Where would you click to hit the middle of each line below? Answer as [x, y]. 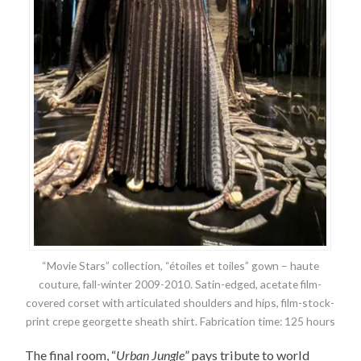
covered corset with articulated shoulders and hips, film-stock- [180, 302]
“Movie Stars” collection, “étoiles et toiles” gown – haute [180, 265]
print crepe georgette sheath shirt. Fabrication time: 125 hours [180, 321]
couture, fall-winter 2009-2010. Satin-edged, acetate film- [180, 284]
